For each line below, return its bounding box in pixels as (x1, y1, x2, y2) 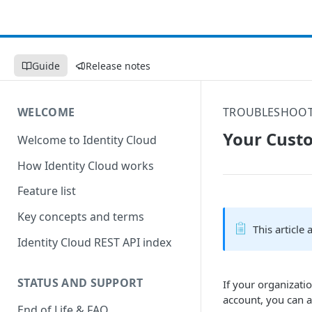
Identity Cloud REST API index (17, 234, 171, 250)
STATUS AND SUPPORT (17, 274, 143, 290)
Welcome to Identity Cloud (17, 132, 157, 148)
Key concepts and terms (17, 209, 144, 225)
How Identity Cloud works (17, 157, 154, 173)
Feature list (17, 183, 76, 199)
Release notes (86, 58, 150, 72)
